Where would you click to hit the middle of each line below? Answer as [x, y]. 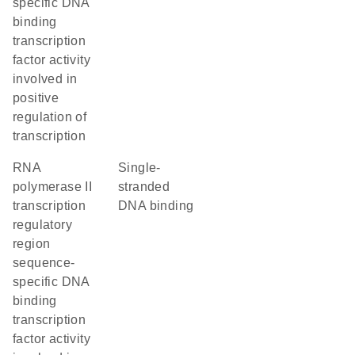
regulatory [43, 225]
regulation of [50, 117]
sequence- [44, 263]
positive [36, 98]
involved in [45, 79]
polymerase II [53, 187]
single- [123, 168]
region [32, 244]
